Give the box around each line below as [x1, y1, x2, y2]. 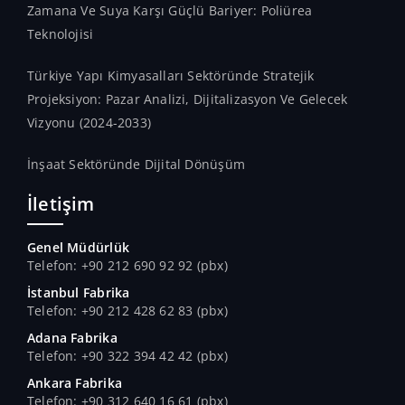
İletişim [27, 192, 95, 216]
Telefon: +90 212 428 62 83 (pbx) [27, 302, 228, 319]
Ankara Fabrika [27, 374, 122, 391]
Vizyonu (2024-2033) [27, 114, 151, 131]
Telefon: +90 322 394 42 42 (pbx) [27, 347, 228, 364]
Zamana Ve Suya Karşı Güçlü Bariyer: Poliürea [27, 2, 313, 19]
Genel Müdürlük [27, 239, 129, 256]
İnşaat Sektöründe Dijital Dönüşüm [27, 155, 245, 173]
